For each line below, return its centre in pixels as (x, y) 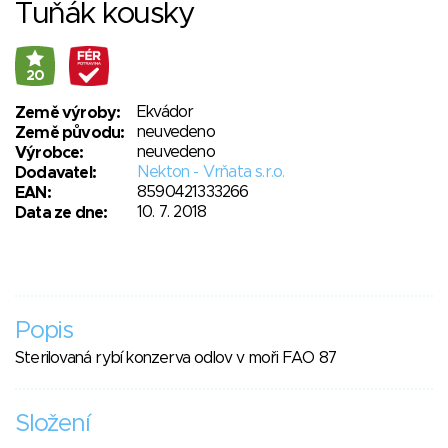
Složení (52, 424)
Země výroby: (68, 113)
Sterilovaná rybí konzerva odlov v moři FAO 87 (175, 358)
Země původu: (70, 133)
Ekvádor (165, 112)
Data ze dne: (61, 213)
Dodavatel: (55, 173)
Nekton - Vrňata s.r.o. (211, 172)
